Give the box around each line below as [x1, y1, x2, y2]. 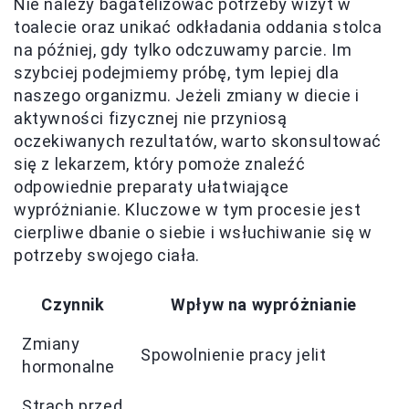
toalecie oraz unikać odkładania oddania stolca [14, 17, 383, 37]
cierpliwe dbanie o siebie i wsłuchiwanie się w [14, 223, 372, 243]
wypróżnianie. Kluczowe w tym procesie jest [14, 200, 362, 220]
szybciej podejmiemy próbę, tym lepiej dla [14, 63, 340, 83]
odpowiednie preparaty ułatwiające [14, 177, 289, 197]
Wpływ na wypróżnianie [171, 295, 357, 315]
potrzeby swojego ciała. [14, 246, 200, 266]
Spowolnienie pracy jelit [141, 345, 327, 365]
